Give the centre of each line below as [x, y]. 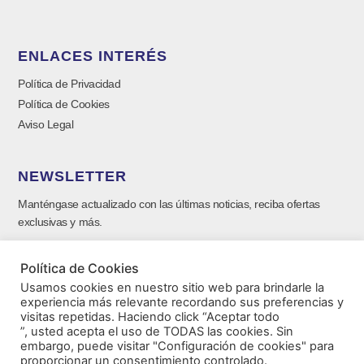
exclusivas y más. [60, 221]
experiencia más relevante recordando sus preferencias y [182, 302]
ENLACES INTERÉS [93, 56]
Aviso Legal [46, 125]
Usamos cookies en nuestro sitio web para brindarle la [172, 288]
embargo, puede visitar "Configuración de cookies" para [177, 346]
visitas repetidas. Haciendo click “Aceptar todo [150, 317]
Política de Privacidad [69, 84]
